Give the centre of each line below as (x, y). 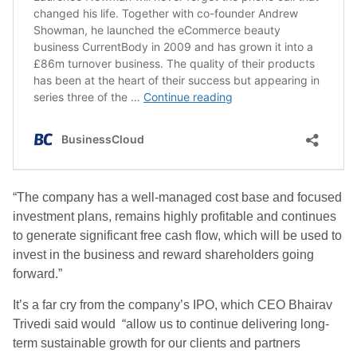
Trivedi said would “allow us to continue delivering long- (171, 324)
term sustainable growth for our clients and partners (157, 343)
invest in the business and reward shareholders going (163, 255)
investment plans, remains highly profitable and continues (175, 216)
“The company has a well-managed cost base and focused (177, 197)
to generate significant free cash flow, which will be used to (177, 235)
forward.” (37, 274)
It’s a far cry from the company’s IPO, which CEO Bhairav (173, 305)
